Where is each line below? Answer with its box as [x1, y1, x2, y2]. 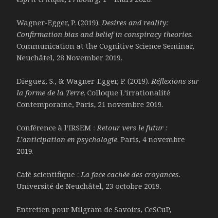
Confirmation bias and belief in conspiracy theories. [17, 29, 194, 39]
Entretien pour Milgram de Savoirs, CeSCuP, [17, 204, 172, 215]
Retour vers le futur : [95, 123, 168, 133]
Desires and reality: [100, 18, 169, 28]
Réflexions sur [151, 76, 200, 86]
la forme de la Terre [17, 88, 84, 98]
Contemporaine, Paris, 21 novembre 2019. [17, 99, 163, 109]
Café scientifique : [17, 169, 81, 180]
